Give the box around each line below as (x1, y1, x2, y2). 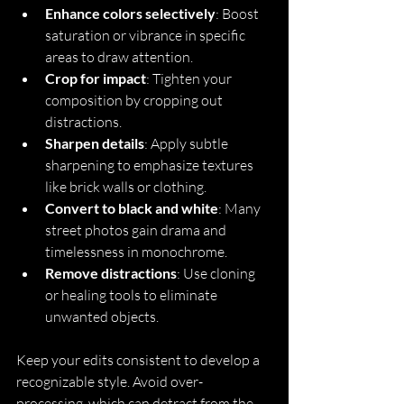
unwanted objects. (45, 308, 159, 326)
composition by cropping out (45, 91, 225, 110)
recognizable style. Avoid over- (16, 372, 203, 391)
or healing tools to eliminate (45, 286, 220, 305)
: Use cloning (177, 264, 258, 283)
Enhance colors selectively (45, 5, 216, 23)
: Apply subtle (144, 134, 231, 153)
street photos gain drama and (45, 221, 229, 240)
